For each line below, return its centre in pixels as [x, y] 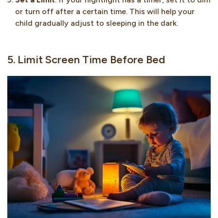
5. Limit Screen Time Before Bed [86, 59]
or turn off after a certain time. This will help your [105, 11]
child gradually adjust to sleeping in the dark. [97, 23]
